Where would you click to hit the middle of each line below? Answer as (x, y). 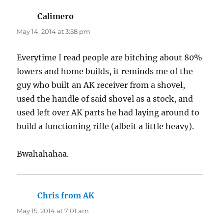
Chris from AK (66, 195)
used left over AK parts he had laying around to (108, 112)
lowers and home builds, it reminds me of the (105, 71)
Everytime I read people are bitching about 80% (110, 57)
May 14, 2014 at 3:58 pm (54, 31)
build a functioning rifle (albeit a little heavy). (106, 126)
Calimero (56, 16)
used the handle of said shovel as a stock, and (105, 98)
